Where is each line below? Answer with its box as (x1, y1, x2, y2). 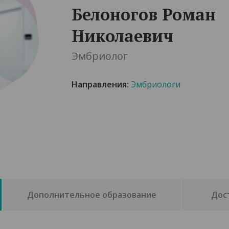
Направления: (72, 79, 129, 90)
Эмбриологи (131, 79, 180, 90)
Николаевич (72, 25, 173, 47)
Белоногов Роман (72, 4, 216, 25)
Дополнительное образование (27, 189, 156, 200)
